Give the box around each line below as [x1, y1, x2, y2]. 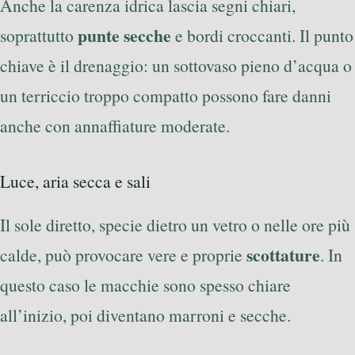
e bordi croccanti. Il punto [171, 23, 353, 47]
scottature [246, 242, 320, 267]
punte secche [78, 22, 171, 48]
